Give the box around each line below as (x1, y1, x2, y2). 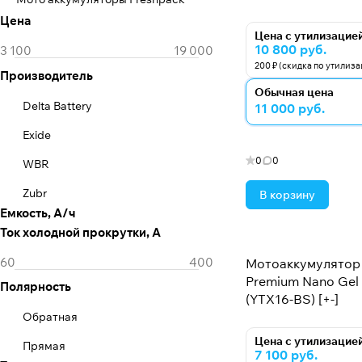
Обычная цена (255, 85, 334, 99)
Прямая (23, 339, 65, 353)
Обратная (23, 309, 78, 324)
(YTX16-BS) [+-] (246, 291, 339, 307)
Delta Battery (23, 99, 92, 113)
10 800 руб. (255, 41, 326, 57)
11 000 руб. (255, 100, 325, 116)
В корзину (259, 187, 315, 202)
